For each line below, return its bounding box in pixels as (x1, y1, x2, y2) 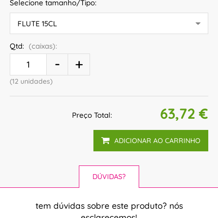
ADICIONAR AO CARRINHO (114, 136, 200, 145)
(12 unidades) (10, 77, 53, 86)
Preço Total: (72, 110, 112, 120)
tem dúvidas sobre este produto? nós (35, 200, 183, 211)
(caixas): (29, 41, 57, 51)
